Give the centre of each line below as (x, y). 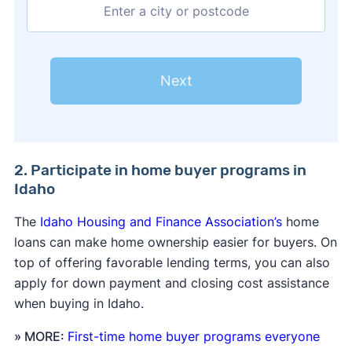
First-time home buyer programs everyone (193, 337)
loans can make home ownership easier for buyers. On (175, 242)
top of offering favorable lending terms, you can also (172, 263)
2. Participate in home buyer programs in (160, 170)
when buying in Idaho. (79, 304)
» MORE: (40, 337)
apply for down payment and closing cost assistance (171, 283)
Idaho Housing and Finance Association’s (161, 222)
